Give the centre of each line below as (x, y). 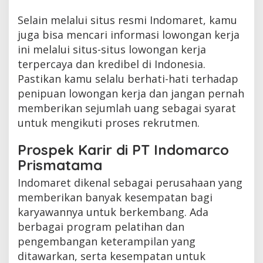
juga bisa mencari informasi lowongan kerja (129, 34)
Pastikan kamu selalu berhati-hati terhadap (128, 78)
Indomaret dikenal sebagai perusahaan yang (130, 182)
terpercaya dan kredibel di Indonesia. (112, 64)
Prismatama (60, 165)
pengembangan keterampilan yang (107, 241)
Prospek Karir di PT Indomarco (123, 149)
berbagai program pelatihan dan (101, 226)
